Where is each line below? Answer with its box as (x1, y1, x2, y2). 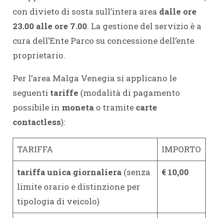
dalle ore (159, 6, 197, 17)
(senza (122, 166, 150, 178)
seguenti (12, 87, 50, 98)
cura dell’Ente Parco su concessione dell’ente (12, 35, 194, 46)
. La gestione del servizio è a (87, 20, 201, 32)
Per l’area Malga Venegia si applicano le (12, 73, 177, 84)
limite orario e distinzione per (17, 181, 140, 192)
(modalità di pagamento (80, 87, 180, 98)
